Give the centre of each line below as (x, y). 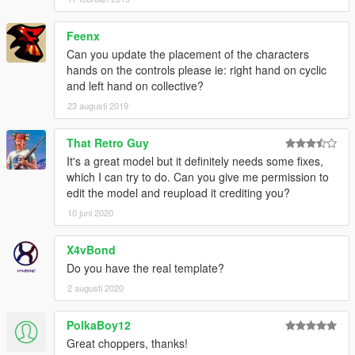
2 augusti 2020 (95, 288)
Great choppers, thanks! (127, 344)
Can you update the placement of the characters (188, 54)
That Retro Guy (108, 143)
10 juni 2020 (90, 213)
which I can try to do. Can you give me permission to (198, 177)
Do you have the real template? (145, 268)
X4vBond (91, 250)
